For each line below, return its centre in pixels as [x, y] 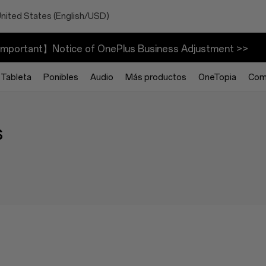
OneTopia [217, 77]
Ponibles [61, 77]
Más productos [156, 77]
